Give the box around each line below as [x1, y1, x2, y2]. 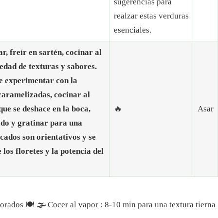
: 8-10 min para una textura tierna [100, 200, 216, 209]
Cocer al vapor [46, 200, 100, 209]
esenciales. [113, 25, 151, 35]
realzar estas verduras [113, 11, 189, 21]
